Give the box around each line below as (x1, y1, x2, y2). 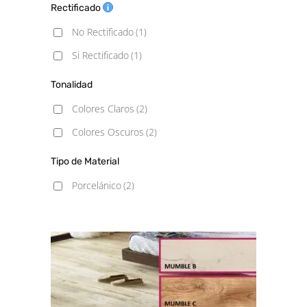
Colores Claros (72, 102, 134, 115)
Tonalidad (51, 79, 93, 90)
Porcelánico (72, 179, 121, 192)
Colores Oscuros (72, 125, 144, 138)
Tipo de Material (51, 156, 119, 167)
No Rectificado (72, 25, 134, 38)
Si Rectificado (72, 49, 129, 62)
